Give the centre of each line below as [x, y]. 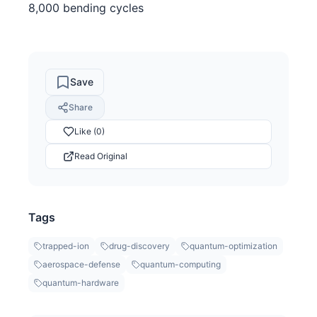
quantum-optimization [234, 246]
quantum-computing [180, 264]
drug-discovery [139, 246]
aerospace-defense [81, 264]
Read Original [101, 156]
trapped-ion [66, 246]
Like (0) [90, 132]
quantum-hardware [81, 282]
